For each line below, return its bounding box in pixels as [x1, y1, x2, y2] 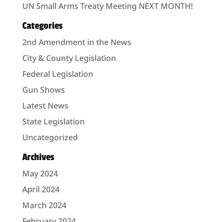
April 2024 [22, 184, 59, 195]
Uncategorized [22, 132, 78, 143]
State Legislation [22, 116, 85, 127]
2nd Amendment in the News [22, 37, 131, 48]
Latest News [22, 100, 68, 111]
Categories [22, 20, 62, 32]
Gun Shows [22, 84, 65, 95]
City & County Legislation [22, 53, 116, 63]
